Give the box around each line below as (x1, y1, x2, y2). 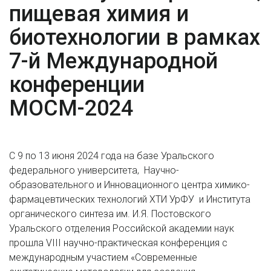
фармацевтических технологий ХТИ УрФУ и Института (9, 194, 250, 205)
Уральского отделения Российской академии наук (9, 223, 234, 234)
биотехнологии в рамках (9, 25, 260, 50)
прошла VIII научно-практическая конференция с (9, 237, 227, 249)
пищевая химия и (9, 1, 189, 27)
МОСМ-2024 (9, 96, 133, 121)
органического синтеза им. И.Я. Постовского (9, 208, 211, 220)
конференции (9, 72, 145, 97)
